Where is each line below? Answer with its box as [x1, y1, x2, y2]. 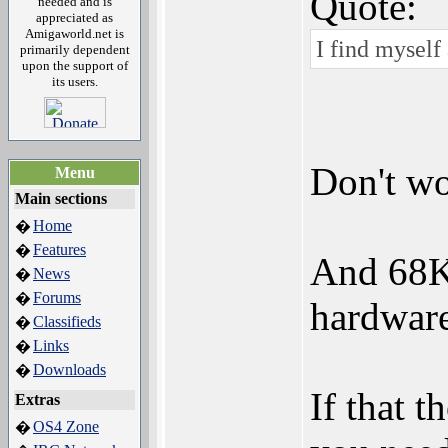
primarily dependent [19, 42, 130, 57]
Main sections [15, 190, 107, 207]
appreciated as [36, 10, 113, 25]
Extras [15, 391, 60, 408]
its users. [51, 74, 98, 89]
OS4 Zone [33, 418, 99, 435]
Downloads [33, 361, 106, 378]
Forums [33, 289, 81, 306]
